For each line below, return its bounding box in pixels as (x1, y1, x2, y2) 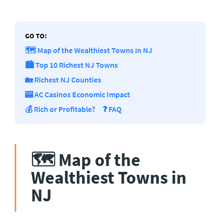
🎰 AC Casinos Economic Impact (25, 89, 130, 99)
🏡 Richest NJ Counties (25, 74, 101, 84)
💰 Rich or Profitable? (25, 104, 95, 114)
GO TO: (25, 31, 47, 40)
